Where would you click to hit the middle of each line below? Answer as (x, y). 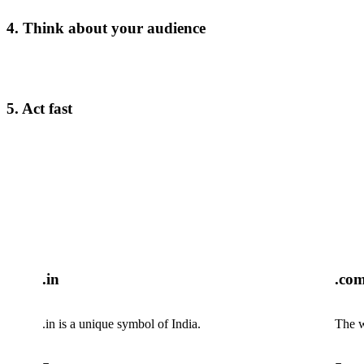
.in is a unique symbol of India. (121, 323)
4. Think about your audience (106, 28)
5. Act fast (39, 108)
